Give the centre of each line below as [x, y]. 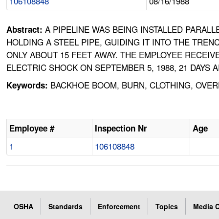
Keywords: [27, 85]
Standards [66, 207]
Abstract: [26, 30]
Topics [167, 207]
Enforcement [119, 207]
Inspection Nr [121, 128]
